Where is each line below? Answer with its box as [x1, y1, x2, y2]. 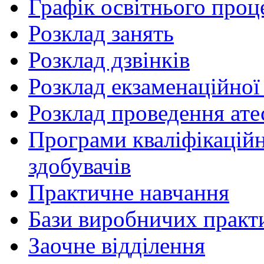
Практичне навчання [28, 180, 229, 206]
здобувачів [28, 153, 131, 179]
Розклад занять [28, 21, 174, 47]
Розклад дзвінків [28, 47, 190, 73]
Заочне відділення [28, 233, 205, 259]
